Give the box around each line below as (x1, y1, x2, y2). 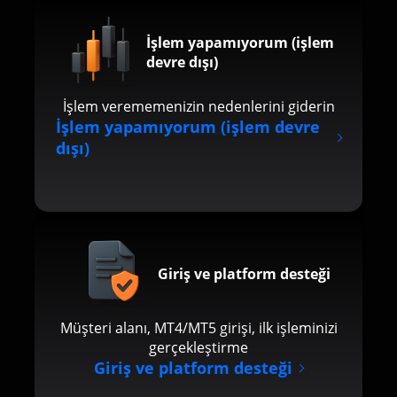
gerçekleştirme (149, 338, 248, 357)
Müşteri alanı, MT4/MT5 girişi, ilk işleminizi (59, 318, 338, 338)
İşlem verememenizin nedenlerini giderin (62, 97, 335, 116)
